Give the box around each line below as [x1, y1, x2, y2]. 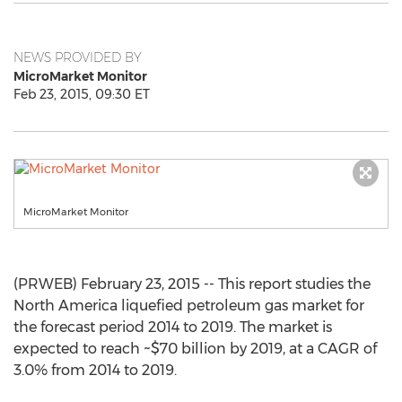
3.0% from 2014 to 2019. [13, 362, 177, 379]
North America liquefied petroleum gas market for [13, 297, 364, 314]
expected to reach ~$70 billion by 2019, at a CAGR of [13, 340, 377, 357]
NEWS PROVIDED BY [13, 49, 142, 66]
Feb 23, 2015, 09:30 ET [13, 86, 150, 102]
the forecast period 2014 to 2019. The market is [13, 319, 332, 336]
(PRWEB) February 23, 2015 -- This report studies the [13, 275, 371, 293]
